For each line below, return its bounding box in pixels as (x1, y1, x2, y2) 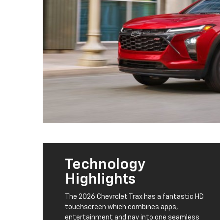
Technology (65, 158, 145, 173)
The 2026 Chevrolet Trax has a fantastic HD (65, 193, 204, 201)
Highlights (65, 172, 136, 188)
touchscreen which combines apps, (65, 204, 178, 211)
